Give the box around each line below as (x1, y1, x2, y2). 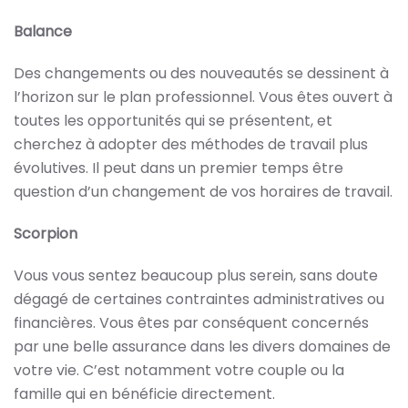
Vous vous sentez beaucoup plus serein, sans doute (14, 265, 378, 286)
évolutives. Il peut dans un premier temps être (14, 158, 343, 178)
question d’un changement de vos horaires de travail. (14, 181, 393, 202)
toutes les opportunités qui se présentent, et (14, 110, 332, 131)
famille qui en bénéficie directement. (14, 383, 275, 404)
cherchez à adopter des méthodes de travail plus (14, 134, 368, 155)
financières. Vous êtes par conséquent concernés (14, 312, 369, 333)
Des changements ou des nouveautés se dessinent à (14, 63, 389, 84)
